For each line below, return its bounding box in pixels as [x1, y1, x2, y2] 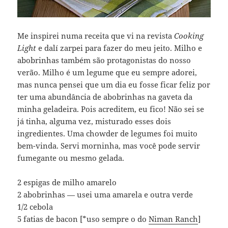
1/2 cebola [17, 202, 53, 212]
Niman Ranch [149, 214, 198, 224]
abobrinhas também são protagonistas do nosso [17, 55, 191, 66]
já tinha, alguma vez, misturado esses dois [17, 116, 172, 127]
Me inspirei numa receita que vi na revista [17, 31, 175, 41]
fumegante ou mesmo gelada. [17, 153, 125, 163]
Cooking [174, 31, 204, 41]
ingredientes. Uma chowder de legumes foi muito [17, 128, 198, 139]
